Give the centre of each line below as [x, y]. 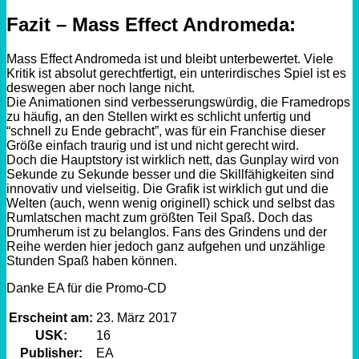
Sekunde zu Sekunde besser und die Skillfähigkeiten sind [170, 174]
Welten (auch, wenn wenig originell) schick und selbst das [171, 203]
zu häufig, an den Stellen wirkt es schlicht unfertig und [159, 116]
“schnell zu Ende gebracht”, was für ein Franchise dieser [166, 131]
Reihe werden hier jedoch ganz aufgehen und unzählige [166, 246]
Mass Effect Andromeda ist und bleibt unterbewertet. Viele [170, 58]
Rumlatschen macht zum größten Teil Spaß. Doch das [159, 217]
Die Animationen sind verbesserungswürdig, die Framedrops [178, 102]
